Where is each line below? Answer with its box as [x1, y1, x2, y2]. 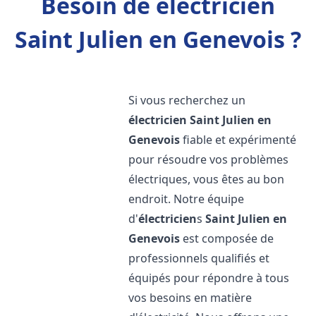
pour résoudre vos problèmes [128, 152, 289, 167]
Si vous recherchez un [128, 92, 246, 108]
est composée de [180, 231, 274, 246]
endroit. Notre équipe [128, 191, 245, 207]
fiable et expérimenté [180, 132, 297, 147]
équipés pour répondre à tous [128, 270, 290, 286]
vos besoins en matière [128, 290, 253, 305]
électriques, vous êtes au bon [128, 171, 285, 187]
